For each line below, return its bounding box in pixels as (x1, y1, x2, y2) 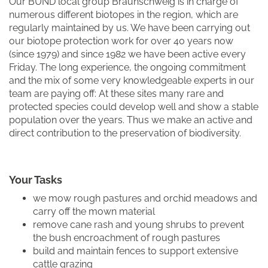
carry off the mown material (33, 206, 155, 217)
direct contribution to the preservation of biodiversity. (9, 127, 241, 139)
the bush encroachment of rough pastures (33, 232, 220, 243)
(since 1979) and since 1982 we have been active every (9, 48, 246, 60)
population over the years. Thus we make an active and (9, 114, 252, 126)
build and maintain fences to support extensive (33, 245, 238, 257)
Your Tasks (9, 173, 62, 186)
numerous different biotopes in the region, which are (9, 9, 238, 20)
